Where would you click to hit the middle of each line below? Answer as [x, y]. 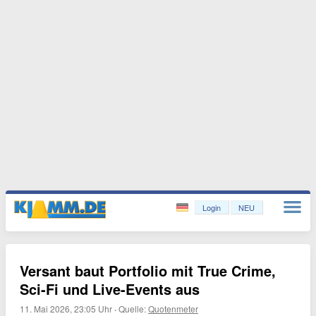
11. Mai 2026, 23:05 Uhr [66, 309]
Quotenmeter [173, 309]
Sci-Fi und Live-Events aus [110, 289]
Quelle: [133, 309]
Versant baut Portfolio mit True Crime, [148, 271]
